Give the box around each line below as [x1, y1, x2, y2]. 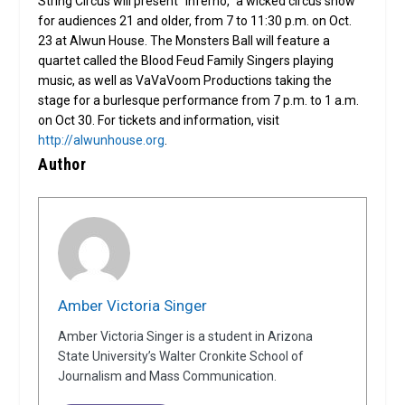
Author [38, 155, 87, 174]
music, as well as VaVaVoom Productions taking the [38, 73, 333, 89]
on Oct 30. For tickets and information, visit [38, 113, 280, 128]
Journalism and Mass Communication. [58, 369, 278, 384]
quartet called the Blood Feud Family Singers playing [38, 53, 334, 69]
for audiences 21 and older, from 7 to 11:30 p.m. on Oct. [38, 14, 353, 29]
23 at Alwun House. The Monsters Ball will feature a [38, 33, 331, 49]
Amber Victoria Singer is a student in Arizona [58, 329, 314, 344]
